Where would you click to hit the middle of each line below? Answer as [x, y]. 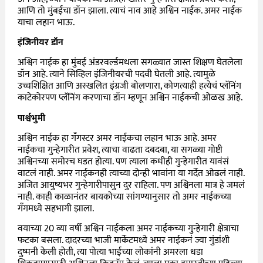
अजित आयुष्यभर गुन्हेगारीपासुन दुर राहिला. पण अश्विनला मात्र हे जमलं [131, 186]
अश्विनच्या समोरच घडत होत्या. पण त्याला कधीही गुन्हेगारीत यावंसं [124, 162]
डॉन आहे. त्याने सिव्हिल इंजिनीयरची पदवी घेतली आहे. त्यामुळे [117, 75]
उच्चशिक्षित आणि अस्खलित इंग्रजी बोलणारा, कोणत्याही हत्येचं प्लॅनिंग [130, 86]
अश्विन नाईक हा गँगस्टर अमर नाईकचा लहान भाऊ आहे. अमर [117, 139]
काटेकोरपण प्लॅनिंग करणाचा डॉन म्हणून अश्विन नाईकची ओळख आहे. [130, 98]
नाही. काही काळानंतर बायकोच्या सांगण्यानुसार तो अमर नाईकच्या [125, 197]
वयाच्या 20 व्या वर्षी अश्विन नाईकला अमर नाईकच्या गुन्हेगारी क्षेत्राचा [129, 229]
